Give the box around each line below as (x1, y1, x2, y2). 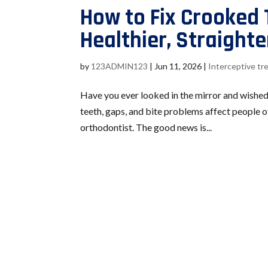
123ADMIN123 (91, 61, 148, 72)
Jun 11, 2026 (154, 61, 202, 72)
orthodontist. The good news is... (80, 121, 212, 133)
